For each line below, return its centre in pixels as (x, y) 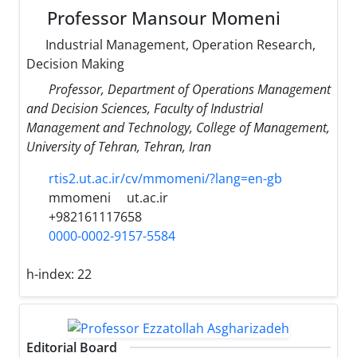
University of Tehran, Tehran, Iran (119, 147)
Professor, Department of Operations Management (190, 90)
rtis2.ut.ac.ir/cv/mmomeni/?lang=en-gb (165, 179)
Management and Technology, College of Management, (178, 128)
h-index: (52, 275)
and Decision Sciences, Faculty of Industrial (145, 109)
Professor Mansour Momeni (162, 18)
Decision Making (75, 64)
